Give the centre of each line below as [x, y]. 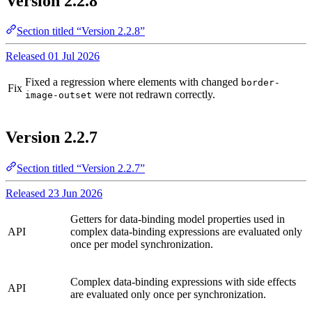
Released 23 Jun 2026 [54, 194]
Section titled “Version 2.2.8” [81, 31]
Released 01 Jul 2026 [53, 56]
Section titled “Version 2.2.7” [81, 169]
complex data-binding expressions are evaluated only [186, 232]
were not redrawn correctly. [154, 95]
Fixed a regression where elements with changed [133, 82]
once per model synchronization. [142, 244]
